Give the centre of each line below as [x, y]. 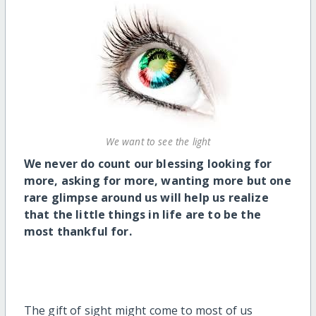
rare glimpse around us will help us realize [146, 198]
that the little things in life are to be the [142, 215]
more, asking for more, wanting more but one [157, 181]
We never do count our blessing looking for [148, 164]
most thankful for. [78, 232]
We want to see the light [158, 141]
